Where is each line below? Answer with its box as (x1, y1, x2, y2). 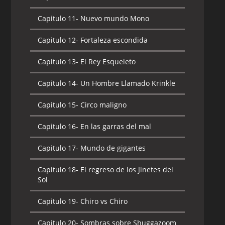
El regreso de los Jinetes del (78, 165, 174, 174)
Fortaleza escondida (78, 35, 148, 45)
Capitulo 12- (38, 35, 79, 45)
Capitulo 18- (38, 165, 79, 174)
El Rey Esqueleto (78, 57, 136, 66)
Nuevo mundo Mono (78, 14, 150, 23)
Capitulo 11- (38, 14, 79, 23)
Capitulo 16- (38, 122, 79, 131)
